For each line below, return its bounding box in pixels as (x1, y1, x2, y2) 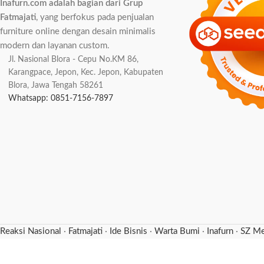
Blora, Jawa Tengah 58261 (8, 81, 103, 90)
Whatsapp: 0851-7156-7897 (8, 94, 113, 103)
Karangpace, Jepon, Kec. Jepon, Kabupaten (8, 68, 163, 77)
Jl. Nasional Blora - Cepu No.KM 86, (8, 55, 138, 64)
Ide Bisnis (110, 227, 147, 236)
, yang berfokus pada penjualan (36, 13, 154, 22)
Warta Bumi (154, 227, 200, 236)
